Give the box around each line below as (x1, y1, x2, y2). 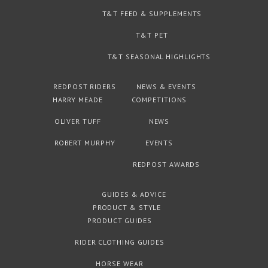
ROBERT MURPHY (54, 138, 115, 148)
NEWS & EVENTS (136, 82, 196, 92)
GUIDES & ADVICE (102, 190, 166, 199)
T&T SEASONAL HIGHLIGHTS (107, 52, 211, 62)
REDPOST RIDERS (53, 82, 116, 92)
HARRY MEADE (52, 95, 103, 105)
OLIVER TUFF (54, 117, 101, 126)
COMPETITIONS (131, 95, 187, 105)
